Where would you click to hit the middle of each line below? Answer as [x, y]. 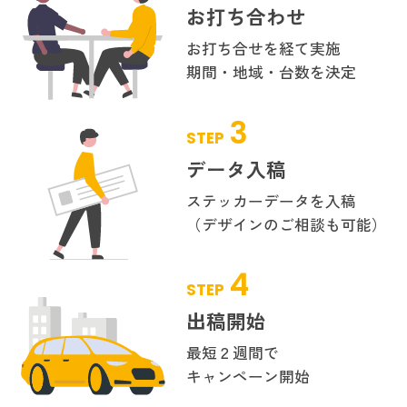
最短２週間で [233, 352]
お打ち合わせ [247, 16]
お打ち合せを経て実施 [264, 49]
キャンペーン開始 [248, 376]
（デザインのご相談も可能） [287, 224]
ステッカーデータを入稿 [272, 200]
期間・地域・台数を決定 [272, 72]
